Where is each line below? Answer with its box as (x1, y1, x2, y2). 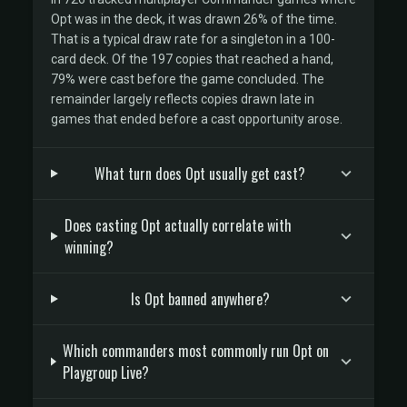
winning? (64, 236, 114, 258)
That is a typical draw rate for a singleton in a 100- (51, 32, 335, 46)
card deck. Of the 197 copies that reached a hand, (51, 52, 333, 66)
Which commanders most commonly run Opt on (62, 340, 329, 362)
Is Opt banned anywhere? (130, 288, 270, 310)
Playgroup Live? (62, 362, 149, 383)
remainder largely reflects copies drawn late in (51, 92, 314, 106)
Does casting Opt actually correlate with (64, 214, 292, 236)
